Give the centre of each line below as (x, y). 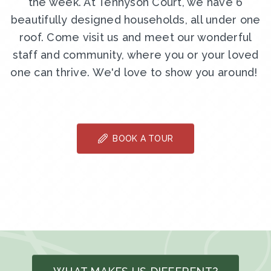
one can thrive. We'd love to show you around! (135, 73)
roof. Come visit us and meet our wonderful (135, 38)
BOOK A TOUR (142, 139)
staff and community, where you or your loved (135, 55)
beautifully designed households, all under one (135, 20)
